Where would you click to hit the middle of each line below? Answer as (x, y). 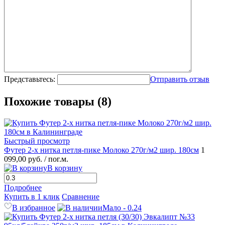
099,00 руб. (24, 159)
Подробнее (23, 187)
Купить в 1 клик (32, 196)
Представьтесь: (30, 79)
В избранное (34, 207)
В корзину (65, 168)
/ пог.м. (56, 159)
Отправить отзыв (180, 79)
